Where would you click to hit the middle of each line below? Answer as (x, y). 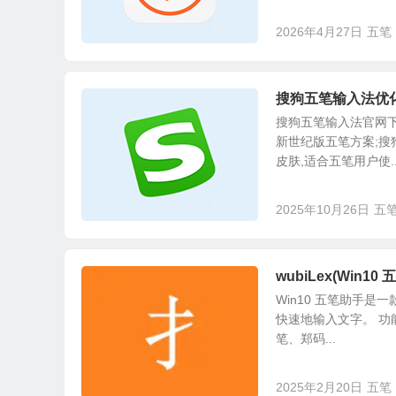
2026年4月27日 (319, 32)
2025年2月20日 (319, 387)
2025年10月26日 (323, 209)
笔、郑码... (306, 339)
